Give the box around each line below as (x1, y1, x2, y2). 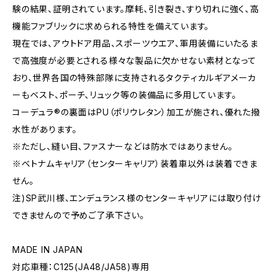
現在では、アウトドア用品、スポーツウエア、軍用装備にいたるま (12, 38, 258, 48)
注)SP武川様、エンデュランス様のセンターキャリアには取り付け (12, 193, 261, 203)
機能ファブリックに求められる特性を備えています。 (12, 21, 210, 31)
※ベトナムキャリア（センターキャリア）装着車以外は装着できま (12, 158, 258, 169)
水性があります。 (12, 124, 77, 134)
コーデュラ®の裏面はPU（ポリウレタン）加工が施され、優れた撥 (12, 107, 260, 117)
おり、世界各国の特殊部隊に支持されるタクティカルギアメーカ (12, 72, 257, 83)
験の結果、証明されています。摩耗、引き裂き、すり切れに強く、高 (12, 4, 259, 14)
